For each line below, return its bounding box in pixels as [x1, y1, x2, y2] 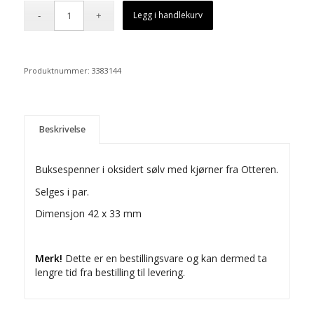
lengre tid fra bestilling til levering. [34, 266, 185, 280]
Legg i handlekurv [133, 8, 203, 21]
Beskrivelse [38, 123, 86, 135]
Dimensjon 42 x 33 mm [34, 207, 142, 221]
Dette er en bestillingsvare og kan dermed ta [62, 252, 267, 266]
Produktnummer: [23, 64, 92, 76]
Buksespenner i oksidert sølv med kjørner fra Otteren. [34, 162, 278, 176]
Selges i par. [34, 184, 89, 198]
